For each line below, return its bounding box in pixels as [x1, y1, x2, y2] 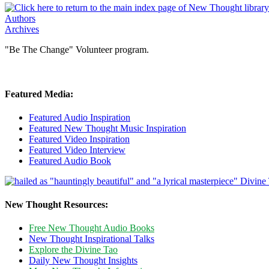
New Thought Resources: [5, 199, 108, 210]
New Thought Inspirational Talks [29, 234, 154, 244]
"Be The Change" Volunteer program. [5, 44, 149, 55]
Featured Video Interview [29, 144, 125, 155]
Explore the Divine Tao [29, 244, 118, 255]
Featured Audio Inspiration [29, 112, 130, 122]
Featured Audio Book [29, 155, 111, 166]
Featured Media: [5, 88, 73, 99]
